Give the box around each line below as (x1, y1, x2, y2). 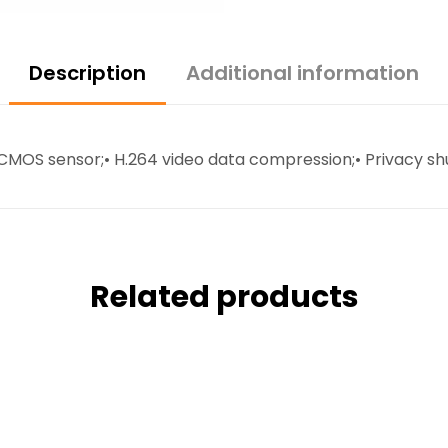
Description (29, 58, 146, 87)
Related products (89, 276, 359, 319)
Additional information (186, 58, 419, 87)
